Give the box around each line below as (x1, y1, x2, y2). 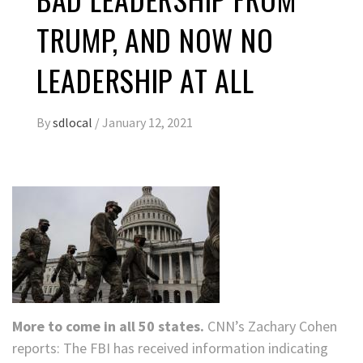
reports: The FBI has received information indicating (12, 339, 328, 358)
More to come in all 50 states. (12, 317, 204, 336)
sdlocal (53, 114, 95, 131)
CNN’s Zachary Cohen (204, 317, 337, 336)
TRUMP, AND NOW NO (36, 18, 274, 62)
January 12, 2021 (102, 114, 193, 131)
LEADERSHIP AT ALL (36, 58, 254, 102)
